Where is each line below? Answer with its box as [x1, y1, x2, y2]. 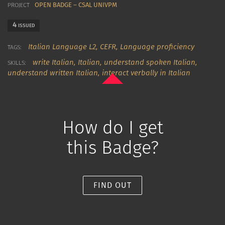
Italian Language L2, [28, 42, 100, 51]
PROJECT [8, 2, 30, 9]
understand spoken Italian [104, 58, 195, 67]
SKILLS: [8, 59, 26, 66]
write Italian [33, 58, 74, 67]
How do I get [62, 117, 163, 139]
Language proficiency [120, 42, 194, 51]
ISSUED [17, 23, 35, 29]
